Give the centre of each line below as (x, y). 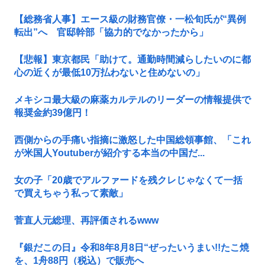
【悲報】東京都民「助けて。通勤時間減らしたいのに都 (132, 59)
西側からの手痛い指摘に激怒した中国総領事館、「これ (132, 140)
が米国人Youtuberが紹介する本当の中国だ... (109, 153)
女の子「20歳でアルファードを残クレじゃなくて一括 (128, 180)
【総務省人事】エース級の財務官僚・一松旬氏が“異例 (130, 19)
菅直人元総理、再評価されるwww (86, 220)
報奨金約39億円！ (53, 112)
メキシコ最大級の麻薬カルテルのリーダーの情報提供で (132, 99)
